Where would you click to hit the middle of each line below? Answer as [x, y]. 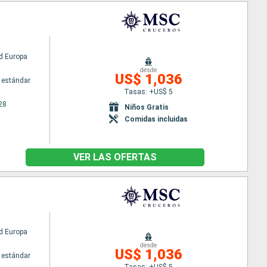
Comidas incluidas [156, 119]
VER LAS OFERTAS [115, 157]
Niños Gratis [147, 107]
